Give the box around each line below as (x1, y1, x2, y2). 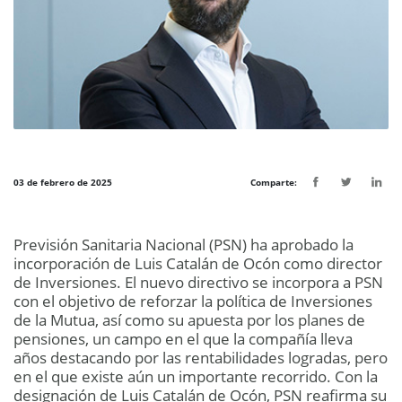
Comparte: (250, 175, 298, 188)
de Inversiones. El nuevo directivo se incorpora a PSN (13, 272, 383, 293)
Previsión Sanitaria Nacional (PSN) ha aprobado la (13, 234, 354, 256)
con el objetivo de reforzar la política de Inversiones (13, 291, 372, 312)
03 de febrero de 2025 (13, 175, 112, 188)
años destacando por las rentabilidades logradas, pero (13, 347, 388, 369)
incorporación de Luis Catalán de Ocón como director (13, 253, 382, 275)
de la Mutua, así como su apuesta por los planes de (13, 310, 365, 331)
